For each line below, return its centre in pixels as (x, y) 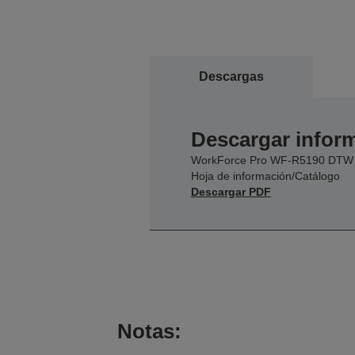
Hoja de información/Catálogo (265, 176)
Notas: (149, 331)
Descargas (231, 76)
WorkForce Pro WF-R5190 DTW (272, 160)
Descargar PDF (231, 191)
